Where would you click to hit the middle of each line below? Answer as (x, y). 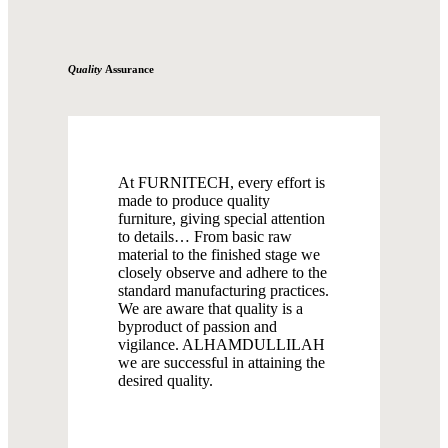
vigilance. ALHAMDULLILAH (221, 345)
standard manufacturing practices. (223, 291)
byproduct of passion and (197, 327)
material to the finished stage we (218, 255)
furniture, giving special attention (221, 219)
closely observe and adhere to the (222, 273)
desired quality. (165, 381)
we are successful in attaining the (221, 363)
